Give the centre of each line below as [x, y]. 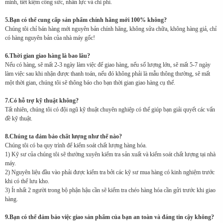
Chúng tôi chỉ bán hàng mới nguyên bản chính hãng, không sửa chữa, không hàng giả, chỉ [111, 29]
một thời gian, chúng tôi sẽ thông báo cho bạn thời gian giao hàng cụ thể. [90, 83]
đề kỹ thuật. [19, 119]
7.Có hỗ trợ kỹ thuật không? [42, 101]
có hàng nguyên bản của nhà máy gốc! [50, 38]
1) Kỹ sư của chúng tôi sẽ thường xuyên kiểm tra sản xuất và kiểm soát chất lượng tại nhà [110, 155]
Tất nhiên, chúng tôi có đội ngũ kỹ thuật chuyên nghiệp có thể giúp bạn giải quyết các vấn [110, 110]
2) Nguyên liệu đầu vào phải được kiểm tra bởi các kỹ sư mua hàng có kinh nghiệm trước [110, 172]
